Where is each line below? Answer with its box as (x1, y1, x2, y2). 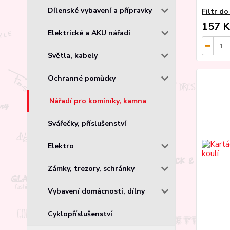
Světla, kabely (48, 50, 98, 61)
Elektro (48, 141, 74, 151)
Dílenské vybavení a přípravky (48, 5, 152, 15)
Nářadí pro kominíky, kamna (49, 95, 146, 106)
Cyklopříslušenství (48, 208, 112, 219)
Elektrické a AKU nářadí (48, 28, 130, 38)
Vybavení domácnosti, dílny (48, 186, 145, 196)
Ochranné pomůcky (48, 73, 116, 83)
